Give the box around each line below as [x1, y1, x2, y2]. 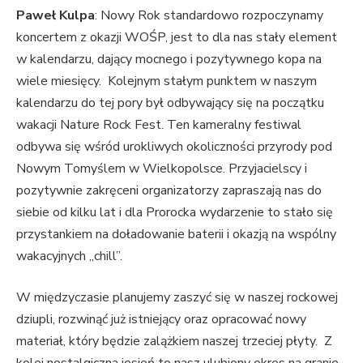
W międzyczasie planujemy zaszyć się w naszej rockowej [16, 288, 338, 307]
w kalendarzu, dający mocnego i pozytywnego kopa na [16, 49, 322, 68]
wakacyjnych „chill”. [16, 246, 126, 265]
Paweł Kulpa [16, 6, 95, 24]
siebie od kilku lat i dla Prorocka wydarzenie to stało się [16, 203, 333, 221]
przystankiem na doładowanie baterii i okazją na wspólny [16, 224, 336, 243]
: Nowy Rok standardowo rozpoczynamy [95, 6, 323, 24]
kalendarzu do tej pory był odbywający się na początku [16, 93, 324, 112]
